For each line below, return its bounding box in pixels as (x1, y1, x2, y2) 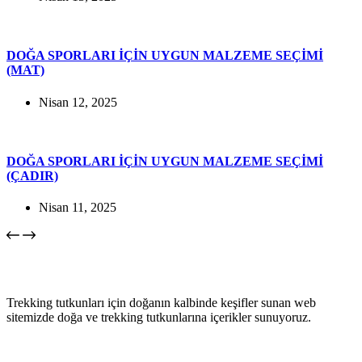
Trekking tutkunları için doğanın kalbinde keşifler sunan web (6, 296, 316, 310)
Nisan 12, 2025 (39, 95, 117, 109)
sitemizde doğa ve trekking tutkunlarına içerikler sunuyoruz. (6, 310, 311, 325)
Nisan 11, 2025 (39, 200, 116, 215)
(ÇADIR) (6, 168, 58, 183)
